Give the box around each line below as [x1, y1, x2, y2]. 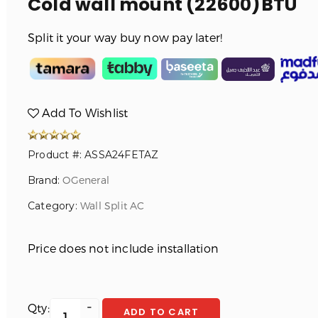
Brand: [27, 174, 63, 187]
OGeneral [62, 174, 109, 187]
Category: [27, 199, 80, 213]
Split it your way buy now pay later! [27, 31, 223, 45]
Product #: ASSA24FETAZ [27, 148, 159, 162]
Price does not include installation [27, 241, 219, 256]
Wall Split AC [79, 199, 145, 212]
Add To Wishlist [39, 106, 128, 120]
